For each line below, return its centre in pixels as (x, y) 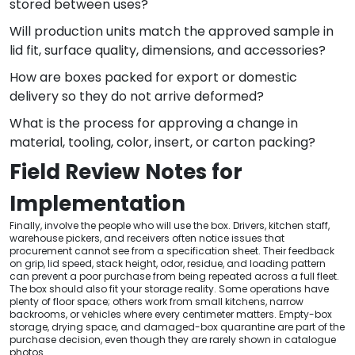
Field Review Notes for (126, 172)
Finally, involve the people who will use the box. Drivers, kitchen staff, (170, 225)
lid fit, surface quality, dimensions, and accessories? (168, 50)
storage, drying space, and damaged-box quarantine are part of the (177, 326)
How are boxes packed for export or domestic (153, 77)
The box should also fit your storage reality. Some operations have (169, 288)
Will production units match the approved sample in (172, 31)
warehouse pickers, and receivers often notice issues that (147, 238)
